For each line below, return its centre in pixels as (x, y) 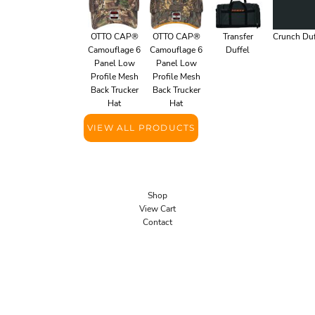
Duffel (238, 50)
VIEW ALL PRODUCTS (141, 128)
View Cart (157, 208)
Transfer (238, 36)
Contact (157, 222)
